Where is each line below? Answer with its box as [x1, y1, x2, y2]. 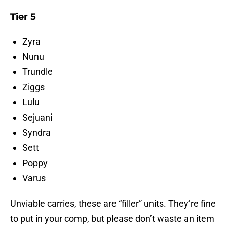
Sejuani [22, 112, 52, 123]
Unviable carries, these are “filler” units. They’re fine [10, 198, 216, 209]
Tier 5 [10, 11, 36, 23]
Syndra [22, 127, 51, 138]
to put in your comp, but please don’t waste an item [10, 213, 214, 224]
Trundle [22, 66, 53, 78]
